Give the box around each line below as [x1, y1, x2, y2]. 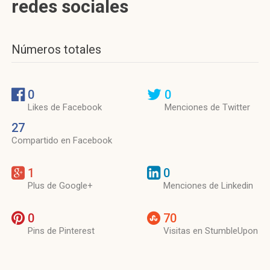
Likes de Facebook [28, 102, 102, 113]
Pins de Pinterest [28, 225, 95, 236]
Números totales [11, 42, 101, 57]
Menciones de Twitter [165, 102, 250, 113]
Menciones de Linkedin [163, 180, 253, 191]
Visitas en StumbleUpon [163, 225, 258, 236]
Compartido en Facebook [11, 135, 112, 146]
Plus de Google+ [28, 180, 93, 191]
